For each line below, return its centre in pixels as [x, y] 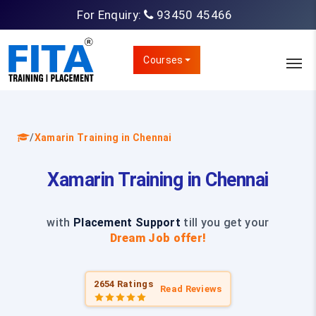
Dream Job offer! [158, 238]
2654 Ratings [123, 284]
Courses [163, 60]
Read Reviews [191, 289]
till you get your [225, 223]
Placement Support [127, 223]
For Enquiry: [110, 14]
